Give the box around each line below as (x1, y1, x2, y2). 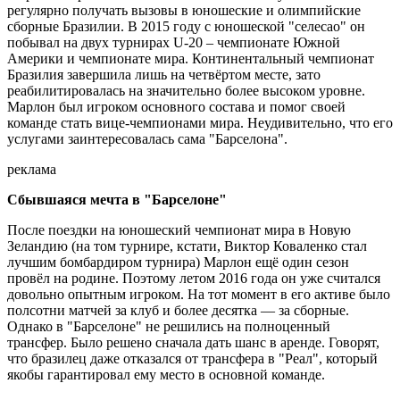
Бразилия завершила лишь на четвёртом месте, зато (7, 67, 321, 83)
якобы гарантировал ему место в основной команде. (7, 367, 325, 383)
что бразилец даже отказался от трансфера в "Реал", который (7, 351, 378, 367)
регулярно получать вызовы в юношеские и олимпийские (7, 3, 361, 19)
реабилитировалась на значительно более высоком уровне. (7, 83, 365, 99)
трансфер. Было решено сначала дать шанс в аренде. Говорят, (7, 335, 379, 351)
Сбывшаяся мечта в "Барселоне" (7, 192, 227, 208)
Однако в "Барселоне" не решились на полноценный (7, 319, 330, 335)
